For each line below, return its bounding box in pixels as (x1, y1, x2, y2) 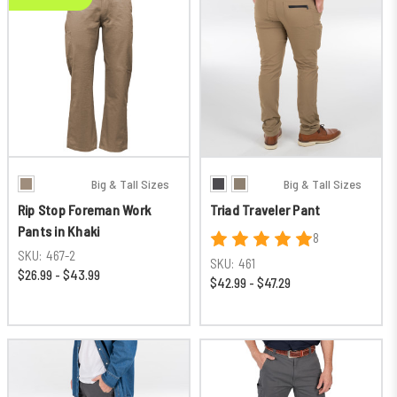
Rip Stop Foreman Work (17, 201, 152, 219)
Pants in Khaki (17, 222, 100, 240)
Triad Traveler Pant (209, 201, 321, 219)
